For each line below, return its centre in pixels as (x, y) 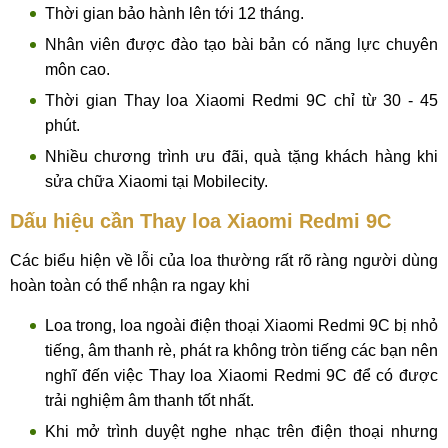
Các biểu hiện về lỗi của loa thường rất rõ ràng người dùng (224, 260)
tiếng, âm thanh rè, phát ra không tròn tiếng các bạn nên (241, 350)
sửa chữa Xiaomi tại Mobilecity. (156, 181)
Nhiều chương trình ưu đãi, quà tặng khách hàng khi (241, 156)
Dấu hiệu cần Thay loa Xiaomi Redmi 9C (200, 221)
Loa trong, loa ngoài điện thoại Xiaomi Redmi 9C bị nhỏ (241, 325)
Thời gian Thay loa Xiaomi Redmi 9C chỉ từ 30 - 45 (241, 100)
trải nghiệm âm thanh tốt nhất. (149, 400)
